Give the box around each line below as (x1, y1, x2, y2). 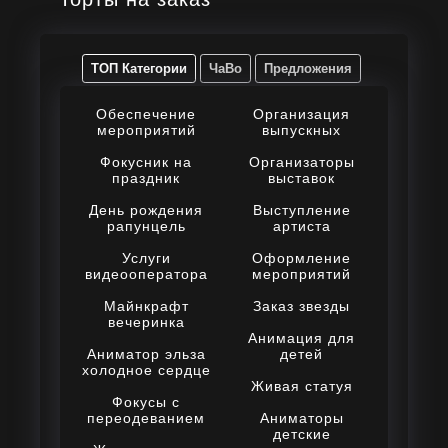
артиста (272, 218, 331, 235)
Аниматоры (259, 410, 344, 427)
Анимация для (248, 330, 356, 347)
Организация (253, 106, 351, 123)
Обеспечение (96, 106, 197, 123)
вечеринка (107, 314, 185, 331)
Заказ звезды (253, 298, 351, 315)
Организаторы (248, 154, 355, 171)
